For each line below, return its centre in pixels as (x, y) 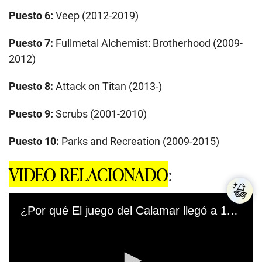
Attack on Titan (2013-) (108, 86)
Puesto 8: (31, 86)
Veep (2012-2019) (97, 15)
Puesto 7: (32, 43)
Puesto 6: (32, 15)
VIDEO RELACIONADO (89, 174)
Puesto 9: (31, 113)
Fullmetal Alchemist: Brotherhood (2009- (149, 43)
